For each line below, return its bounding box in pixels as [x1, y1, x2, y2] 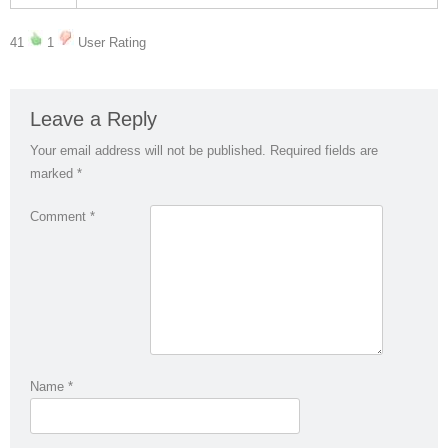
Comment [30, 209, 90, 224]
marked [30, 166, 77, 181]
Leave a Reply [30, 108, 157, 130]
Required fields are [270, 143, 378, 158]
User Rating [74, 35, 146, 50]
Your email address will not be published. [30, 143, 266, 158]
